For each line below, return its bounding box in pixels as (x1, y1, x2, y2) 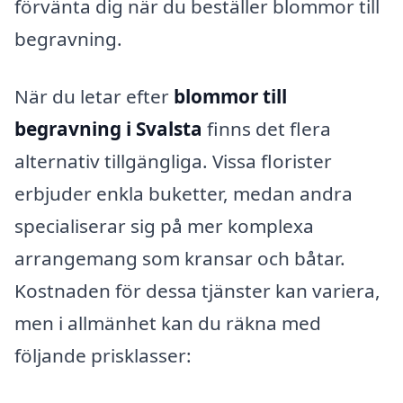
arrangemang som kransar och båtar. (14, 245, 345, 271)
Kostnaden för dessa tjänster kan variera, (14, 277, 381, 303)
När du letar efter (14, 83, 174, 109)
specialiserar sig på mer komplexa (14, 212, 314, 238)
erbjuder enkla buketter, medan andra (14, 180, 353, 206)
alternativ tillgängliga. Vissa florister (14, 148, 332, 174)
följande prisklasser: (14, 342, 192, 368)
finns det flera (202, 115, 331, 141)
